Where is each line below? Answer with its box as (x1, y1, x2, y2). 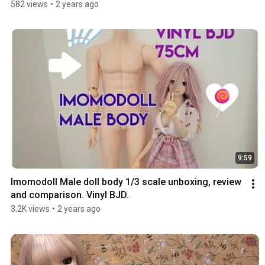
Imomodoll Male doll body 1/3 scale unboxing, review (11, 176, 241, 188)
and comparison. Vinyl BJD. (11, 189, 129, 201)
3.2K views (11, 204, 50, 214)
